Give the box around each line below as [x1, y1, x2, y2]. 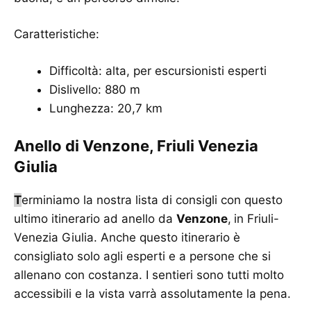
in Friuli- [234, 212, 279, 226]
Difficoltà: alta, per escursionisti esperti [49, 63, 267, 78]
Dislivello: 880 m [49, 82, 140, 96]
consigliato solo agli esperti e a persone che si [14, 249, 271, 264]
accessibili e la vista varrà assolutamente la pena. [14, 287, 294, 301]
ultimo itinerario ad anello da [14, 212, 176, 226]
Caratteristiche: [14, 27, 99, 42]
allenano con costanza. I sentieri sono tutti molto [14, 268, 284, 283]
